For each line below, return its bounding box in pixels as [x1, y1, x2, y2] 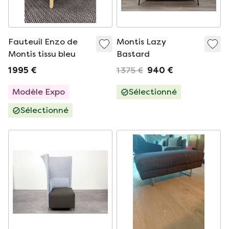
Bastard [117, 49, 150, 59]
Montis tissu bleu [8, 49, 76, 59]
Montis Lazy [117, 37, 166, 47]
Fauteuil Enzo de [8, 37, 78, 47]
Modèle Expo [12, 87, 65, 97]
